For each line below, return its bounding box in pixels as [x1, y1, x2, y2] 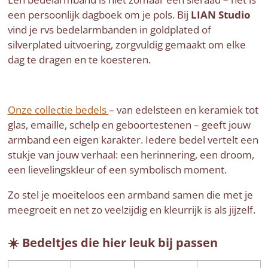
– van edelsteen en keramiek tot [108, 102, 258, 117]
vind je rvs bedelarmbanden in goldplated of [7, 22, 211, 36]
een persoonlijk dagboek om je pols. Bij [7, 7, 191, 22]
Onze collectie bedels [7, 102, 109, 117]
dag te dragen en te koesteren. [7, 52, 153, 66]
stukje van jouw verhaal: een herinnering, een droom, [7, 147, 254, 162]
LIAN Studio [190, 7, 251, 22]
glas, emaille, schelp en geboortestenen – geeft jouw [7, 117, 251, 132]
